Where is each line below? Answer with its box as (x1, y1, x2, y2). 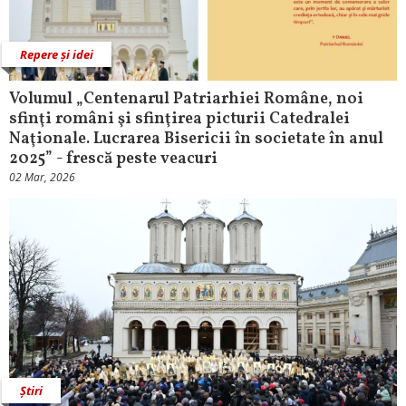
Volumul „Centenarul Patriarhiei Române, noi (9, 88, 363, 111)
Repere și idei (20, 46, 93, 63)
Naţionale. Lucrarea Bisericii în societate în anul (9, 128, 383, 151)
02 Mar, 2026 (9, 169, 75, 186)
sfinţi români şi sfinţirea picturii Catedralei (9, 108, 350, 131)
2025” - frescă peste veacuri (9, 148, 217, 171)
